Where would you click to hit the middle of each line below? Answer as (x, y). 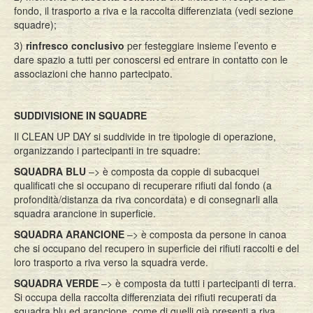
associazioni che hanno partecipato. (93, 73)
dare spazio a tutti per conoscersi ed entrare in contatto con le (151, 59)
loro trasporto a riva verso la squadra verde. (111, 262)
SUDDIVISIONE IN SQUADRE (80, 115)
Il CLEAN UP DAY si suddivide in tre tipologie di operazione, (145, 136)
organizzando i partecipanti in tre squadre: (107, 150)
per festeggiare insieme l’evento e (201, 45)
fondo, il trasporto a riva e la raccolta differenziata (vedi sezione (154, 10)
